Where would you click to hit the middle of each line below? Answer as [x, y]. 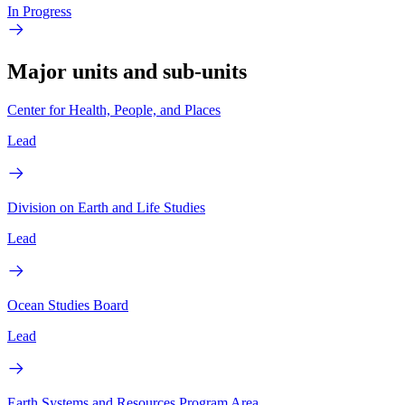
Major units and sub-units [127, 71]
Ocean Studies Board [68, 305]
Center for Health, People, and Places [114, 109]
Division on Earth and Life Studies [106, 207]
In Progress [39, 11]
